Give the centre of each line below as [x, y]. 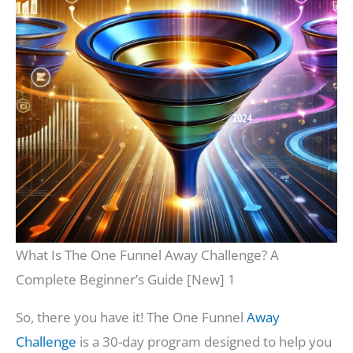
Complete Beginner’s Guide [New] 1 [126, 280]
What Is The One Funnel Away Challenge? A [147, 255]
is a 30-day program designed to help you [204, 342]
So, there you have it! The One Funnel [131, 318]
